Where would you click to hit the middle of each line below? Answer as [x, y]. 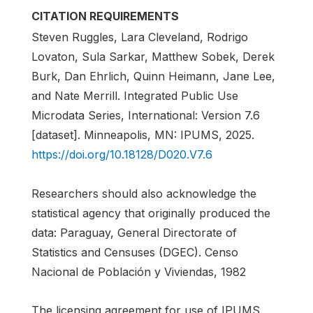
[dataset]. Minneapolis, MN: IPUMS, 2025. [143, 135]
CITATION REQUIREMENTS [105, 16]
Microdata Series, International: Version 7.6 [146, 116]
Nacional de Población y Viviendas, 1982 [139, 271]
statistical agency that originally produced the [151, 213]
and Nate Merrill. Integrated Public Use [135, 96]
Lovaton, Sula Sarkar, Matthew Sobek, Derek [153, 57]
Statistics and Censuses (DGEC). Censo [135, 252]
